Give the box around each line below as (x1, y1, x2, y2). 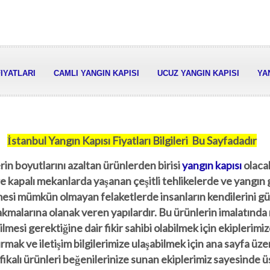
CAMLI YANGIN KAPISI (54, 69, 139, 78)
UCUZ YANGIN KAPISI (157, 69, 239, 78)
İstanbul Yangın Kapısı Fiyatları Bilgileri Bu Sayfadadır (7, 134, 257, 147)
